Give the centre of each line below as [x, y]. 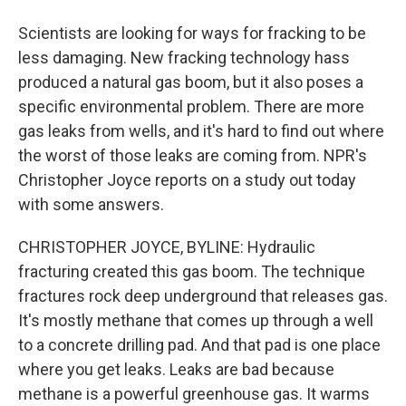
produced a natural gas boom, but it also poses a [191, 82]
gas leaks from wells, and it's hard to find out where [201, 131]
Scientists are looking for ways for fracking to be [192, 33]
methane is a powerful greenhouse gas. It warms [194, 394]
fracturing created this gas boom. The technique [192, 271]
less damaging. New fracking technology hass [184, 58]
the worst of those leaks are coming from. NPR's [193, 155]
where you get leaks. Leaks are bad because [176, 369]
